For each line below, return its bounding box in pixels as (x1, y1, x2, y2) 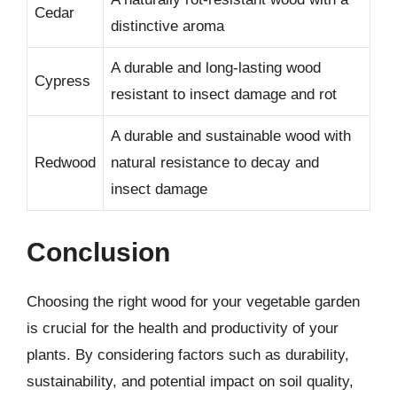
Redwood (35, 154, 96, 171)
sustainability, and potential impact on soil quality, (27, 372, 354, 390)
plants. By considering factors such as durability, (27, 346, 349, 363)
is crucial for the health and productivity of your (27, 319, 339, 337)
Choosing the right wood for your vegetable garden (27, 292, 360, 310)
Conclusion (27, 237, 170, 267)
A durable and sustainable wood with (111, 128, 351, 144)
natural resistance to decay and (111, 154, 319, 171)
